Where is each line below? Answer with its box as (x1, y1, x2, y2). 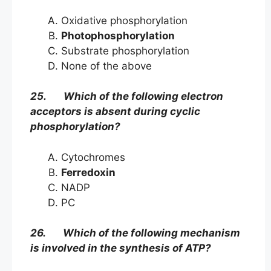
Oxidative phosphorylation (61, 14, 188, 27)
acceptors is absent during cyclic (30, 105, 200, 118)
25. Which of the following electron (30, 90, 223, 103)
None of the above (61, 59, 152, 72)
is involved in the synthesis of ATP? (30, 242, 211, 255)
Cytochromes (61, 151, 128, 163)
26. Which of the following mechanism (30, 227, 240, 240)
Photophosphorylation (61, 29, 175, 42)
